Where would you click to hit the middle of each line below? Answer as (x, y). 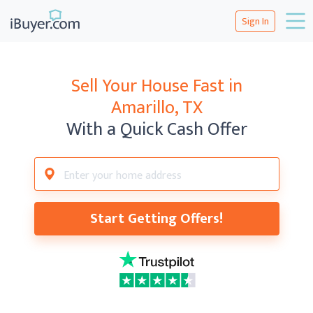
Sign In (255, 21)
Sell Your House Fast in (156, 86)
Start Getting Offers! (156, 219)
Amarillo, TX (156, 108)
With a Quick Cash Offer (156, 130)
